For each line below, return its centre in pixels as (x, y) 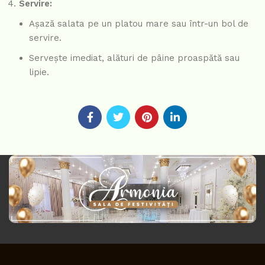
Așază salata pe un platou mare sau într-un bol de (139, 24)
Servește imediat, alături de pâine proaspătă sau (134, 58)
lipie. (39, 72)
